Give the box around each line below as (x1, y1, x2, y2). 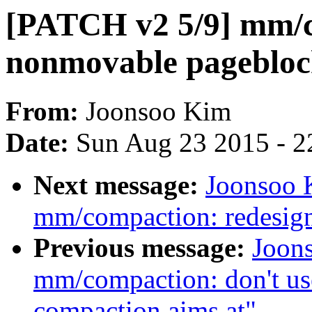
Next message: (33, 170, 205, 201)
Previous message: (33, 233, 252, 263)
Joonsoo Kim (86, 96, 231, 127)
